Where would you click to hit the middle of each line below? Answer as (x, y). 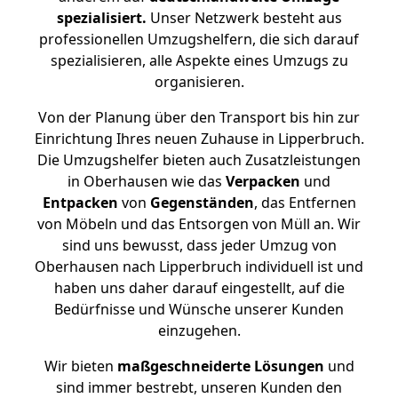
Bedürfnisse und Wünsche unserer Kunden (199, 309)
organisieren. (199, 82)
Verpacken (263, 181)
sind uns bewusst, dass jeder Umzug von (199, 245)
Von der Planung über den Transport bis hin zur (199, 117)
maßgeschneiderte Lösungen (220, 366)
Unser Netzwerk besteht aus (244, 18)
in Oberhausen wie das (147, 181)
